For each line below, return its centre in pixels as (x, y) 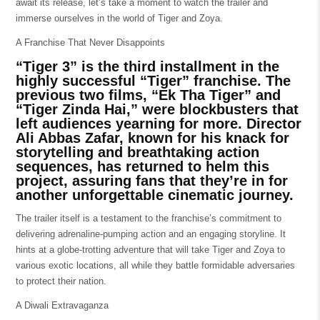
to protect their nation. (61, 281)
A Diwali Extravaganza (62, 306)
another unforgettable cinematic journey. (154, 195)
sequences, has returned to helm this (142, 167)
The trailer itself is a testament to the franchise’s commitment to (148, 219)
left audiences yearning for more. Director (158, 124)
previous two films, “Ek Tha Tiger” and (148, 95)
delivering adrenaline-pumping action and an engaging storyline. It (150, 234)
